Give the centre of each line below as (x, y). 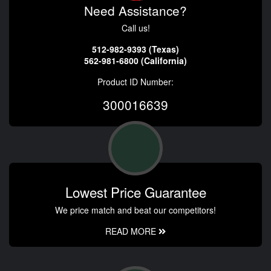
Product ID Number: (135, 82)
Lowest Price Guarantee (135, 192)
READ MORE (132, 231)
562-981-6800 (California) (135, 61)
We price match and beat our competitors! (135, 210)
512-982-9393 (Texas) (135, 49)
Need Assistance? (135, 11)
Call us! (135, 28)
